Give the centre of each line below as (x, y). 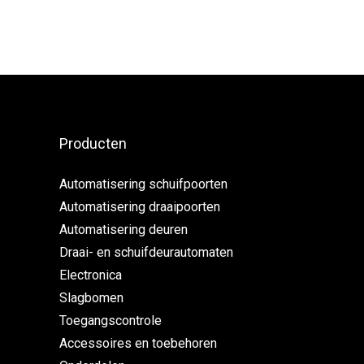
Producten (93, 143)
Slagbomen (91, 298)
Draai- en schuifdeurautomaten (146, 252)
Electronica (91, 275)
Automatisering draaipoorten (140, 207)
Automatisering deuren (123, 230)
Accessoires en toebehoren (138, 343)
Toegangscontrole (110, 321)
